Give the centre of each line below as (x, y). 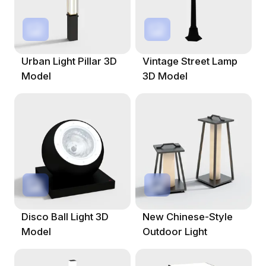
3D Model (165, 76)
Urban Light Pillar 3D (69, 61)
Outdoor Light (175, 232)
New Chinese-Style (188, 217)
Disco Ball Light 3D (65, 217)
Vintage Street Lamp (190, 61)
